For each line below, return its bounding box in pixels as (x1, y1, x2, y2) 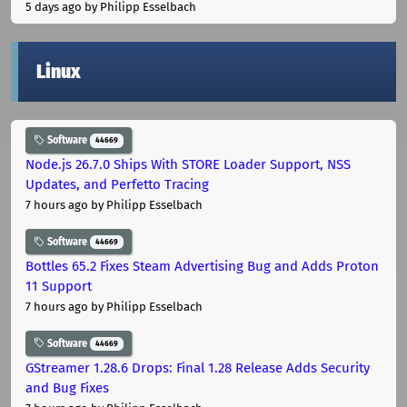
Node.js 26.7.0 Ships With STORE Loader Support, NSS (25, 156, 351, 174)
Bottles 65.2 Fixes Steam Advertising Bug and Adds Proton (25, 257, 379, 274)
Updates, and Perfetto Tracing (25, 176, 209, 194)
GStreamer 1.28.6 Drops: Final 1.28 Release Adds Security (25, 359, 370, 376)
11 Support (25, 277, 92, 294)
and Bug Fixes (25, 379, 109, 396)
